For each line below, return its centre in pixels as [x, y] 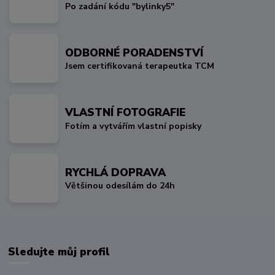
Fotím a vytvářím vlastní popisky [134, 126]
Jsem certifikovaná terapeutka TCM [140, 66]
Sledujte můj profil [59, 252]
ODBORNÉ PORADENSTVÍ [134, 52]
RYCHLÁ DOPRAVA [116, 172]
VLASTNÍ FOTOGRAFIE [126, 113]
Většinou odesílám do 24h [120, 186]
